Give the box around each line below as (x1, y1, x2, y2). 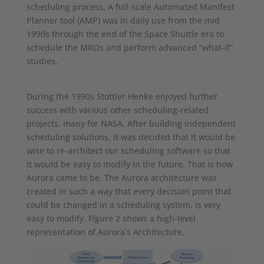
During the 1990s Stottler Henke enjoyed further (26, 90, 217, 102)
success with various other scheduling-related (26, 104, 209, 115)
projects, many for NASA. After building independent (26, 117, 236, 129)
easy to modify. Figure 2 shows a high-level (26, 212, 196, 224)
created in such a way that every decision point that (26, 185, 231, 197)
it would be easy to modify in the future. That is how (26, 158, 233, 170)
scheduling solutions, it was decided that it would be (26, 131, 235, 143)
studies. (26, 55, 58, 67)
